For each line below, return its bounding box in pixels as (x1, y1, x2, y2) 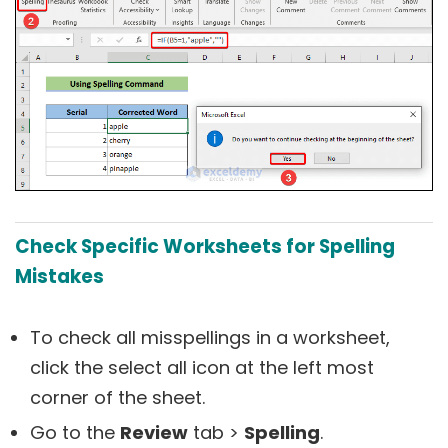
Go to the (30, 419, 120, 445)
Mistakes (15, 262, 104, 290)
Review (120, 419, 188, 445)
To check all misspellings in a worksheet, (30, 324, 390, 350)
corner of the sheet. (30, 384, 205, 410)
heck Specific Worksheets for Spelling (30, 232, 395, 260)
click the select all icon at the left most (30, 354, 374, 380)
